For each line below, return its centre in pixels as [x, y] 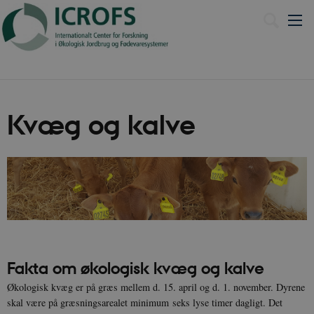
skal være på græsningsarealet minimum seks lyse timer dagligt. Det [145, 303]
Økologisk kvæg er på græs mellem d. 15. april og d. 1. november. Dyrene [156, 287]
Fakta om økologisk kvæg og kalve [136, 268]
